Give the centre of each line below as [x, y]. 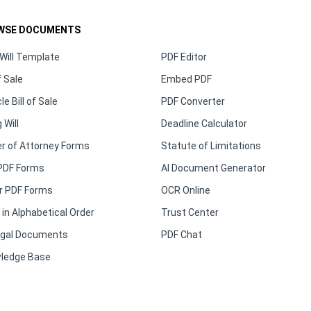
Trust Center [190, 213]
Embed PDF [186, 79]
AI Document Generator [213, 168]
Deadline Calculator [204, 124]
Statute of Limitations [211, 146]
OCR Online [185, 191]
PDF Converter [193, 102]
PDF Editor [184, 57]
